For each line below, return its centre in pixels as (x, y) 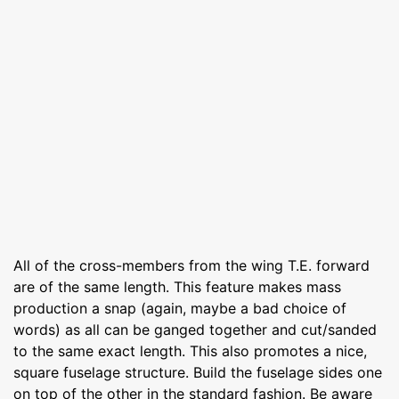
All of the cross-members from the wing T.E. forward (191, 265)
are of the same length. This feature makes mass (177, 286)
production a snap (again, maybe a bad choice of (180, 308)
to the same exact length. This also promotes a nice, (190, 350)
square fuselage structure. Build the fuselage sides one (198, 372)
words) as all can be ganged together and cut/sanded (195, 329)
